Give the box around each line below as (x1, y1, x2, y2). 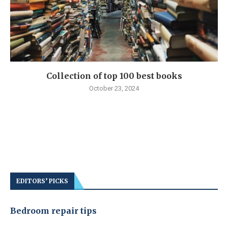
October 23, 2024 (89, 84, 139, 92)
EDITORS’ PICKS (16, 177, 68, 185)
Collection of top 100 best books (46, 70, 182, 81)
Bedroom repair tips (10, 205, 97, 216)
